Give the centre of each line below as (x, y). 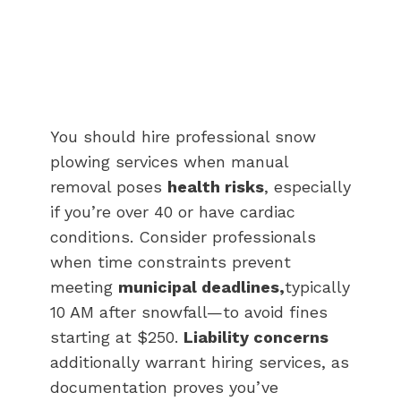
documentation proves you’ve (164, 387)
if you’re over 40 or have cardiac (173, 211)
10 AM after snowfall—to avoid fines (189, 311)
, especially (307, 186)
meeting (84, 286)
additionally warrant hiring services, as (200, 362)
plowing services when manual (169, 161)
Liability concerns (256, 337)
